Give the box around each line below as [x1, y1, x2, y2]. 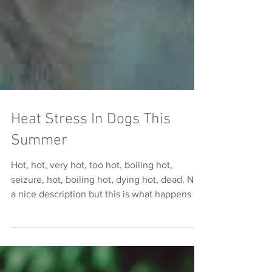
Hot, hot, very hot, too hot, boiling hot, [11, 176, 172, 186]
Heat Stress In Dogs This [11, 127, 171, 145]
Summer [11, 148, 67, 166]
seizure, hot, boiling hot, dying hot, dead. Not [11, 191, 202, 201]
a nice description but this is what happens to [11, 205, 202, 216]
